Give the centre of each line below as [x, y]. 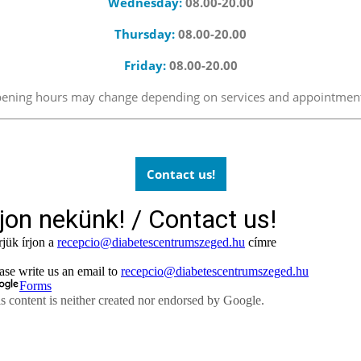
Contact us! [180, 174]
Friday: [146, 65]
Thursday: [146, 33]
